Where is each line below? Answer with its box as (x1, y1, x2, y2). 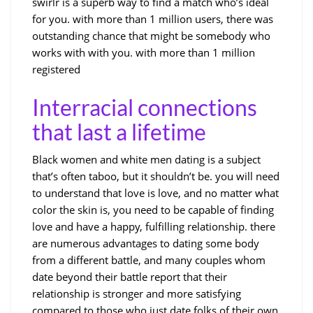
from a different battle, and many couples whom (32, 252, 265, 267)
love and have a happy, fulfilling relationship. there (32, 219, 275, 233)
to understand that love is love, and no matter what (32, 185, 279, 200)
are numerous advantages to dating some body (32, 235, 259, 250)
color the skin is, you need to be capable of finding (32, 202, 274, 217)
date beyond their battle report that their (32, 269, 227, 284)
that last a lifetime (32, 117, 206, 145)
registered (32, 61, 80, 76)
